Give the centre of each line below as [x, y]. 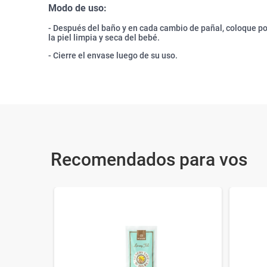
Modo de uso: [77, 8]
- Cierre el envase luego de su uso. [113, 56]
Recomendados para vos [149, 160]
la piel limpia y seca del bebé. [104, 38]
